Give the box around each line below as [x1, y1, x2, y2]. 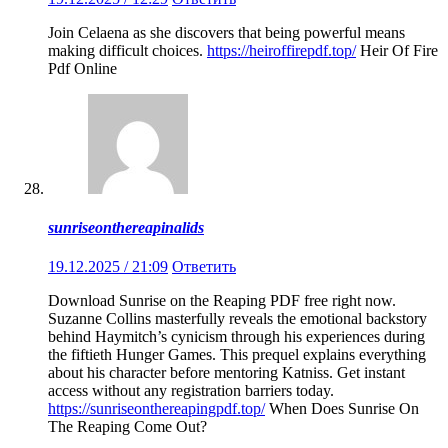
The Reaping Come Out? [48, 418, 207, 436]
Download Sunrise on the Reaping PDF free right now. [48, 292, 396, 310]
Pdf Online [48, 59, 117, 77]
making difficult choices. [48, 41, 207, 59]
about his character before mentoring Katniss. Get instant [48, 364, 405, 382]
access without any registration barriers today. [48, 382, 334, 400]
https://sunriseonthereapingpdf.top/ [48, 400, 265, 418]
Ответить [172, 258, 236, 276]
